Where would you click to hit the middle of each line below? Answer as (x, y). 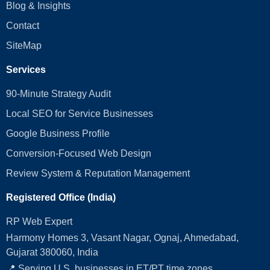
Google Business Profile (58, 133)
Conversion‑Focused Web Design (79, 153)
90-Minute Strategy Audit (58, 93)
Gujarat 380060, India (52, 252)
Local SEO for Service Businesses (80, 113)
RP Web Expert (39, 221)
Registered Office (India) (61, 197)
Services (26, 69)
